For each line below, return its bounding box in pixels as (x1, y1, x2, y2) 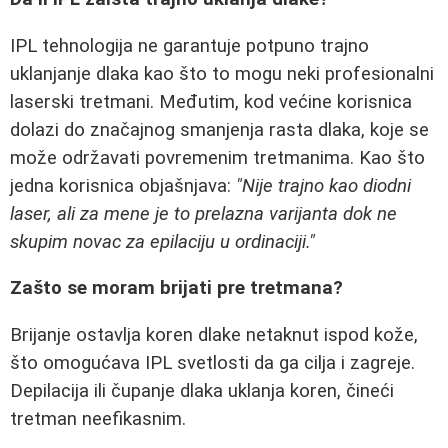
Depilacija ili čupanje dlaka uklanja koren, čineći (10, 380, 394, 403)
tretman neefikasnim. (10, 408, 186, 431)
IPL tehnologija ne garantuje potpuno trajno (10, 34, 369, 57)
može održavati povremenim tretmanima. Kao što (10, 146, 425, 169)
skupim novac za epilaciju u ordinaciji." (10, 230, 315, 253)
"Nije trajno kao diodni (236, 174, 411, 197)
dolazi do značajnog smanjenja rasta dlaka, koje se (10, 118, 429, 141)
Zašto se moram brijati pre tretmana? (10, 277, 343, 300)
